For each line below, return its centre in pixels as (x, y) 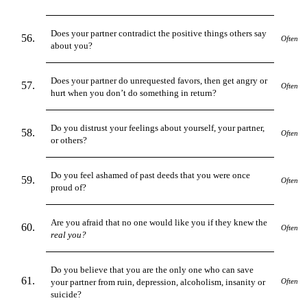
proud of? (69, 187)
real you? (69, 234)
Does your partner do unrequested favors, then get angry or (159, 80)
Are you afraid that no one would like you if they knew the (159, 222)
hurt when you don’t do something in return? (134, 93)
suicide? (66, 294)
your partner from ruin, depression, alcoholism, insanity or (158, 282)
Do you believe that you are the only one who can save (152, 269)
